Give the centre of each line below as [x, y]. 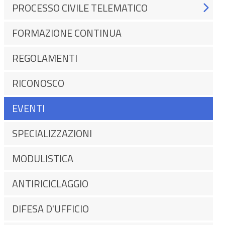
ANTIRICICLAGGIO [50, 184]
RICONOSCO [38, 83]
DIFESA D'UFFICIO [50, 209]
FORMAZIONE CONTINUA [67, 33]
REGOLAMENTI [45, 58]
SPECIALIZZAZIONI [52, 133]
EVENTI [28, 108]
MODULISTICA [43, 158]
